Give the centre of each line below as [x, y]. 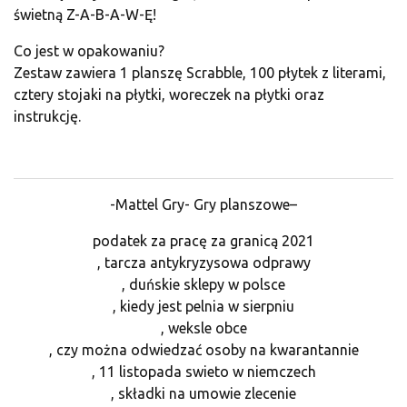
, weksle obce [203, 328]
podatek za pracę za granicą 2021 [203, 240]
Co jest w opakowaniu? [89, 50]
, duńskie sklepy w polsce [203, 284]
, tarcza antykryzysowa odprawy [203, 262]
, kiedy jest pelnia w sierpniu [203, 306]
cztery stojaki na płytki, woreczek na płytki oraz [169, 94]
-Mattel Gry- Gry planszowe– [203, 204]
